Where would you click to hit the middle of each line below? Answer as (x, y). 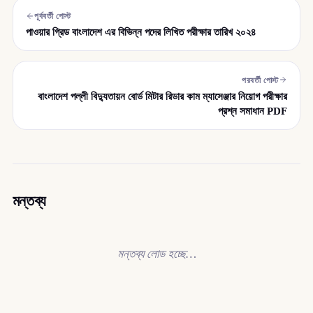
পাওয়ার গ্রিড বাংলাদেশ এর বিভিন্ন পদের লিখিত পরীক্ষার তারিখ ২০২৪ (141, 32)
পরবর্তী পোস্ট (260, 80)
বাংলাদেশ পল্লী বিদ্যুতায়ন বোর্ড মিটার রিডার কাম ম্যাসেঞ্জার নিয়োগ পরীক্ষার (162, 96)
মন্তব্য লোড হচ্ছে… (156, 254)
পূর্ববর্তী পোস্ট (53, 16)
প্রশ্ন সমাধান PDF (252, 110)
